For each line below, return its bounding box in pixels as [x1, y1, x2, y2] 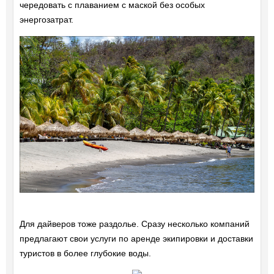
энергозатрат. [19, 14, 73, 24]
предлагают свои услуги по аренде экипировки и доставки [19, 234, 253, 244]
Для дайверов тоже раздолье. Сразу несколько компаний [19, 219, 250, 229]
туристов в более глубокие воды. [19, 248, 151, 259]
